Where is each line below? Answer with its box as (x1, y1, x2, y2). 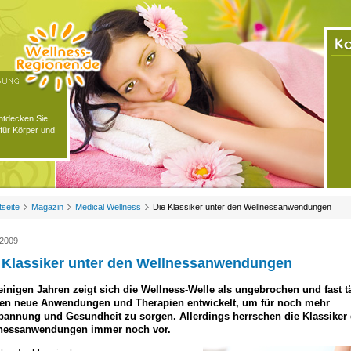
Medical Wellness (75, 202, 141, 212)
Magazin (31, 202, 63, 212)
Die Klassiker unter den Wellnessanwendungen (153, 202, 331, 212)
